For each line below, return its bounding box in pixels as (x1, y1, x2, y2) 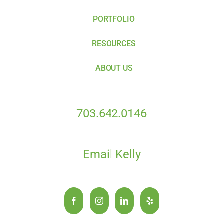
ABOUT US (95, 63, 133, 73)
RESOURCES (92, 39, 136, 49)
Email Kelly (82, 147, 141, 162)
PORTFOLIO (93, 14, 135, 24)
